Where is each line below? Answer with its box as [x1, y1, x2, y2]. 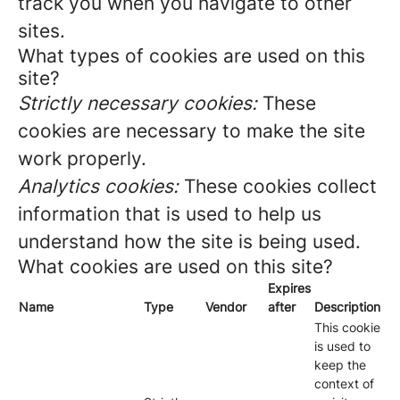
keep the [314, 357, 366, 372]
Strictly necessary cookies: [18, 92, 257, 114]
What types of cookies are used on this [18, 45, 365, 67]
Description [314, 299, 380, 314]
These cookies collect [179, 175, 377, 197]
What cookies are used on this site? [18, 255, 333, 278]
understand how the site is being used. [18, 230, 361, 253]
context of [314, 376, 374, 391]
